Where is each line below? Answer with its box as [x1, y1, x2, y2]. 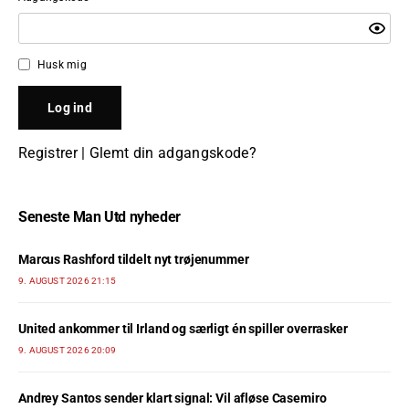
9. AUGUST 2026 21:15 [18, 275, 116, 286]
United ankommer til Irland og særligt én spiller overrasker [18, 320, 348, 336]
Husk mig [37, 58, 87, 71]
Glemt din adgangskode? [89, 143, 257, 162]
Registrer [18, 143, 78, 162]
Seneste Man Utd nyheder [18, 207, 181, 225]
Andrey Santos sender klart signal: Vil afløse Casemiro [18, 390, 327, 405]
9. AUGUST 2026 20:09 [18, 344, 116, 355]
